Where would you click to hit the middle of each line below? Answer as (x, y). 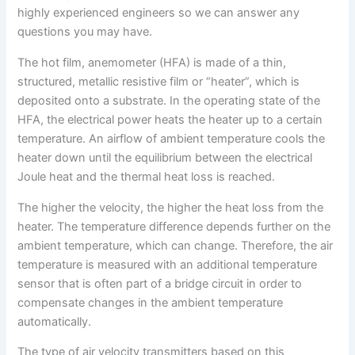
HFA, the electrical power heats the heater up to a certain (170, 120)
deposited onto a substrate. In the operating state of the (169, 101)
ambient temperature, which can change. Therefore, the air (176, 245)
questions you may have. (85, 32)
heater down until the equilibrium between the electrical (165, 158)
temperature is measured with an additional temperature (168, 264)
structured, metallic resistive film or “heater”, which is (159, 82)
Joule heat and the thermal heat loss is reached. (147, 177)
